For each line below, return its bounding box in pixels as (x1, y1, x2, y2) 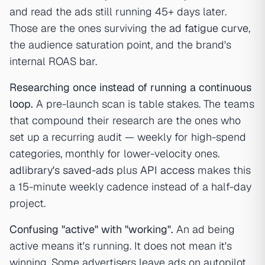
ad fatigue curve (169, 21, 248, 35)
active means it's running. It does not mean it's (9, 239, 232, 253)
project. (9, 196, 46, 211)
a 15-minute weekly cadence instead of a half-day (9, 180, 251, 194)
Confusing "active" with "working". (9, 222, 173, 237)
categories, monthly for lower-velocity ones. (9, 147, 219, 161)
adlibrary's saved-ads (9, 163, 114, 177)
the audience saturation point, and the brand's (9, 38, 231, 52)
